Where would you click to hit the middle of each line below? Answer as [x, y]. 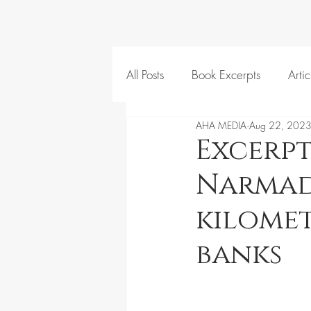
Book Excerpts [226, 74]
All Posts [145, 74]
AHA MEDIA [221, 125]
